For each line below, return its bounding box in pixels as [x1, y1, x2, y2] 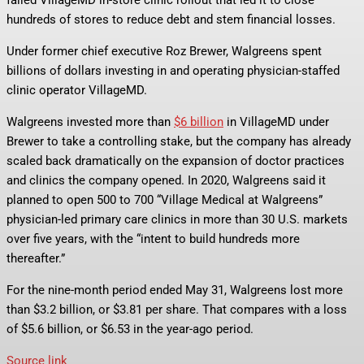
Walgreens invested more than [6, 115, 174, 130]
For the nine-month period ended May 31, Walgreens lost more [6, 283, 343, 298]
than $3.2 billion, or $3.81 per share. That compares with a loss [6, 302, 347, 318]
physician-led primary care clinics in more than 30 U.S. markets [6, 212, 348, 227]
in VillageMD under [223, 115, 329, 130]
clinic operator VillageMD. [6, 83, 147, 98]
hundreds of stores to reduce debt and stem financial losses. [6, 12, 336, 28]
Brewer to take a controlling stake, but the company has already [6, 134, 351, 149]
